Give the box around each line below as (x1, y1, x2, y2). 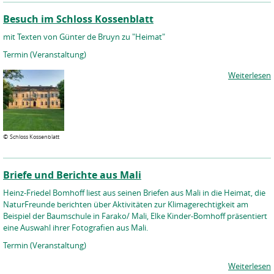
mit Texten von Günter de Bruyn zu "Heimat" (3, 31, 165, 42)
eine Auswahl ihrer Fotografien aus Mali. (3, 222, 148, 233)
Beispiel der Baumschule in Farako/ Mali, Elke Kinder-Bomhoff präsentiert (3, 210, 267, 221)
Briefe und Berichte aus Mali (3, 168, 141, 182)
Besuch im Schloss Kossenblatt (3, 12, 154, 26)
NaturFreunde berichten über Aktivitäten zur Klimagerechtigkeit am (3, 199, 248, 210)
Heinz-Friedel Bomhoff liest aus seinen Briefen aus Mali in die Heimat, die (3, 187, 265, 198)
